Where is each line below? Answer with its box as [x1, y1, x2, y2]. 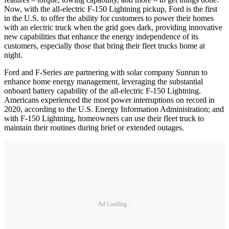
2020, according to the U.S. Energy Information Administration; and [4, 104, 224, 113]
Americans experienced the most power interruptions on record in [4, 95, 215, 104]
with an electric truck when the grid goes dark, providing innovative [4, 22, 222, 32]
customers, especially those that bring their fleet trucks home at [4, 41, 205, 50]
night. [4, 50, 25, 59]
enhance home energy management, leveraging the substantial [4, 77, 203, 86]
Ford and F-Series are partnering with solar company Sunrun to [4, 67, 208, 77]
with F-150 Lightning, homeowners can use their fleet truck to [4, 113, 204, 123]
